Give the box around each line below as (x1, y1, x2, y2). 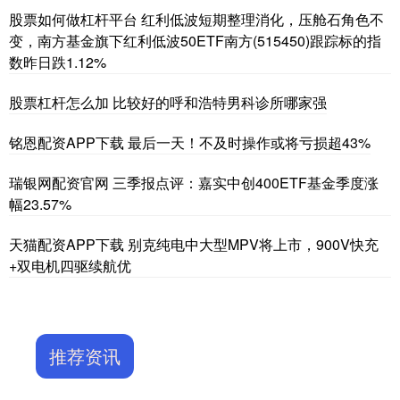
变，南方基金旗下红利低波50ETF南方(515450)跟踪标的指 (9, 29, 381, 51)
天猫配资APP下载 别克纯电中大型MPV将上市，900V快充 (9, 233, 379, 254)
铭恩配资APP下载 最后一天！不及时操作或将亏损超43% (9, 131, 371, 153)
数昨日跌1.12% (9, 51, 106, 72)
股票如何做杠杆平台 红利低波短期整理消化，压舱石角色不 (9, 8, 384, 29)
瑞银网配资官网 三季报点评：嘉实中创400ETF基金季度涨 (9, 171, 379, 193)
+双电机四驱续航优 (9, 254, 131, 276)
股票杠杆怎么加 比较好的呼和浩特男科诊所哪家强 (9, 91, 327, 112)
